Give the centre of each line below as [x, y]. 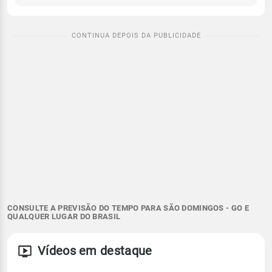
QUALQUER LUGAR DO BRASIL [64, 217]
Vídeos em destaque [95, 251]
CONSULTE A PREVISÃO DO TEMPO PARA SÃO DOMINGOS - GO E [128, 208]
